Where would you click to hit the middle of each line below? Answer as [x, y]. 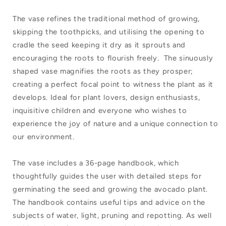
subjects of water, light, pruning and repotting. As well [112, 215]
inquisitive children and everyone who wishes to [100, 110]
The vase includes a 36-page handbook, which [96, 163]
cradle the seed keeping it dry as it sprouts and [99, 45]
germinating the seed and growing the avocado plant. [110, 189]
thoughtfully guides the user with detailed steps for [107, 176]
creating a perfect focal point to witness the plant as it [113, 84]
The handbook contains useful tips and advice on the [109, 202]
